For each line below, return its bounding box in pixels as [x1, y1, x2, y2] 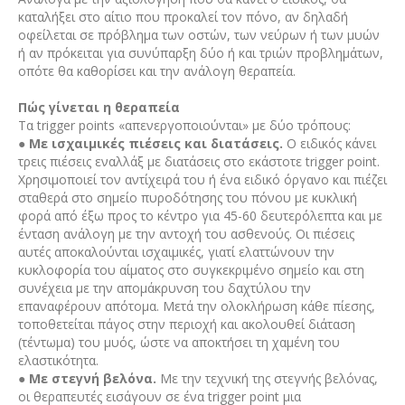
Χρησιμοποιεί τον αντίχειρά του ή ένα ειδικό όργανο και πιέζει [17, 170, 387, 188]
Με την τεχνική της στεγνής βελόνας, [159, 369, 378, 387]
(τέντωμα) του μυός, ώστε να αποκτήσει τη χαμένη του [17, 333, 340, 351]
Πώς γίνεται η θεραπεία [17, 98, 180, 116]
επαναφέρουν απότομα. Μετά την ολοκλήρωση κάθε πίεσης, [17, 297, 375, 315]
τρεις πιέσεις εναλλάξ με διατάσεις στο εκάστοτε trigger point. [17, 152, 380, 170]
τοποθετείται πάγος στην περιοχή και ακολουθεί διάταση [17, 315, 355, 333]
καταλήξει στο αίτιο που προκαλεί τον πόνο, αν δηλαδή [17, 7, 348, 25]
